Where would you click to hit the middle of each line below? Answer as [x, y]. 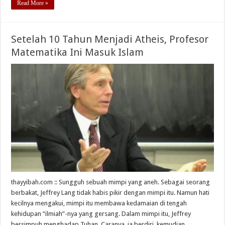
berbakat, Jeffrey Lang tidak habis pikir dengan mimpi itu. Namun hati [110, 193]
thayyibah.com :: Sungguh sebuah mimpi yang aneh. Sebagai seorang [111, 182]
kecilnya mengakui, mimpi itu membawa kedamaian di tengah [99, 203]
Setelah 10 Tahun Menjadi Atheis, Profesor [110, 39]
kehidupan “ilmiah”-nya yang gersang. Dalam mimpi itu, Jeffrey [101, 214]
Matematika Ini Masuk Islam [78, 52]
